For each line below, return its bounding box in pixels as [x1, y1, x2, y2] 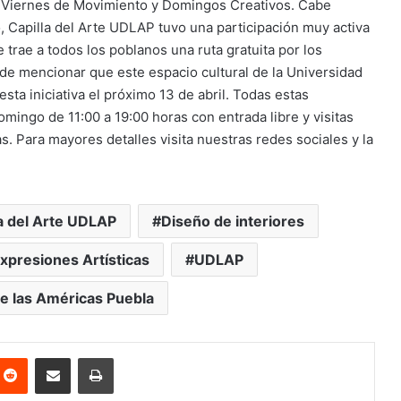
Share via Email [70, 350, 98, 365]
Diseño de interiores [161, 212, 304, 231]
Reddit [27, 350, 63, 365]
